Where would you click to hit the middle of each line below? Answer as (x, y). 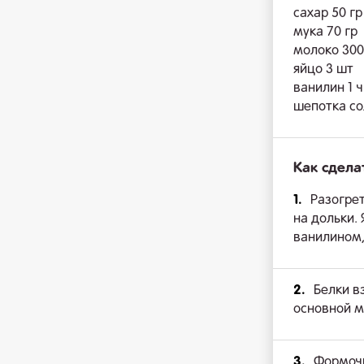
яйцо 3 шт (323, 70)
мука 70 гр (325, 32)
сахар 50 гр (328, 14)
